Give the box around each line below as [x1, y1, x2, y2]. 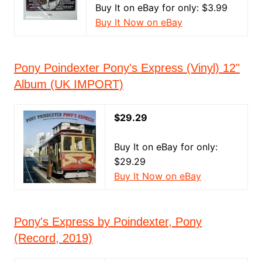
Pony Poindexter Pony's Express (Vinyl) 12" [13, 61, 240, 74]
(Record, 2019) [13, 232, 92, 244]
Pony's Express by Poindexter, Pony [13, 215, 202, 228]
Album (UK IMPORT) [13, 78, 123, 91]
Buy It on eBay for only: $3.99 [95, 2, 227, 13]
